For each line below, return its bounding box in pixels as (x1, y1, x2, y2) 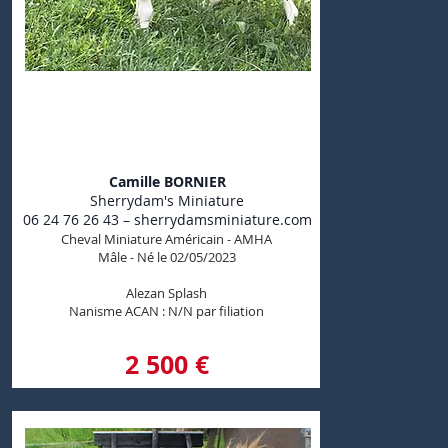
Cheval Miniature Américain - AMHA (61, 230, 272, 248)
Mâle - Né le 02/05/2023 (97, 248, 236, 266)
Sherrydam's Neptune (67, 90, 264, 116)
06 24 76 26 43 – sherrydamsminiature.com (22, 210, 312, 229)
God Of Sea (115, 116, 216, 142)
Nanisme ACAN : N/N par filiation (69, 302, 264, 320)
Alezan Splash (126, 284, 207, 302)
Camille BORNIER (108, 172, 226, 191)
